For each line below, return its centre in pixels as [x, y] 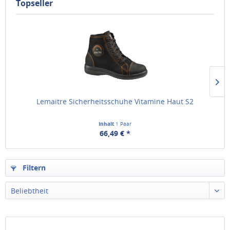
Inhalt [107, 124]
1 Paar [123, 124]
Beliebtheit [30, 191]
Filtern [33, 168]
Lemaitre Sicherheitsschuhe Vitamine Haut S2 [115, 102]
